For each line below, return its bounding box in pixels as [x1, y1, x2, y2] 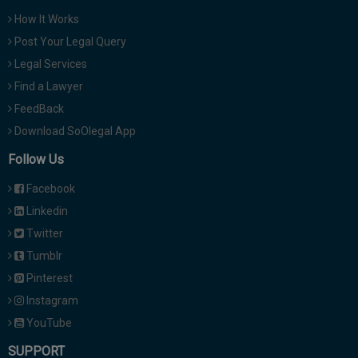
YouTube [24, 316, 72, 329]
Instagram [24, 294, 78, 307]
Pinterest [24, 272, 73, 284]
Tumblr [24, 249, 62, 262]
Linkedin [24, 205, 68, 217]
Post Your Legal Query [12, 35, 126, 48]
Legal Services [12, 58, 87, 70]
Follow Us [8, 152, 64, 167]
